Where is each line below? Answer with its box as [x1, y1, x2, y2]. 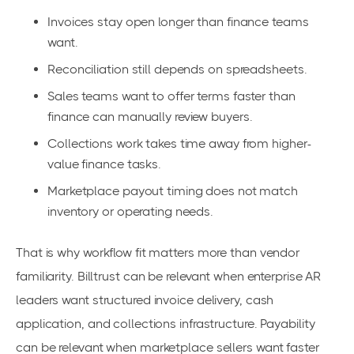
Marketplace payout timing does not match [47, 183, 298, 199]
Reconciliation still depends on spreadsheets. [47, 62, 307, 77]
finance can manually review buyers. [47, 109, 253, 125]
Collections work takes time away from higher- [47, 136, 311, 152]
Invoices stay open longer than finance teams [47, 14, 309, 30]
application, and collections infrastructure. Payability [16, 316, 315, 332]
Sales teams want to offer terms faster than [47, 88, 296, 104]
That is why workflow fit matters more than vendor [16, 245, 300, 261]
